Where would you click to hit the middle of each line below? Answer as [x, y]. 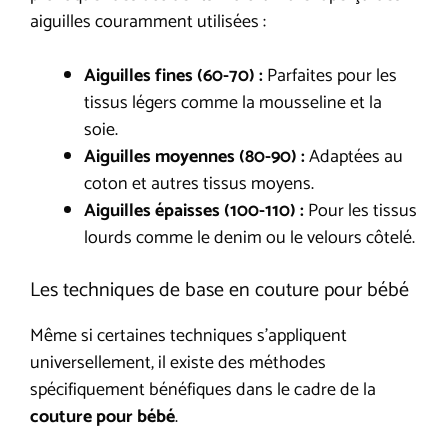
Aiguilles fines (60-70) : [173, 75]
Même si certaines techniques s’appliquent [188, 335]
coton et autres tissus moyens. [199, 183]
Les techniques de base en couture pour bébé [219, 290]
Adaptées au [354, 156]
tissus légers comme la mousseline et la [233, 102]
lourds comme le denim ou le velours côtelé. [249, 237]
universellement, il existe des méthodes [178, 362]
